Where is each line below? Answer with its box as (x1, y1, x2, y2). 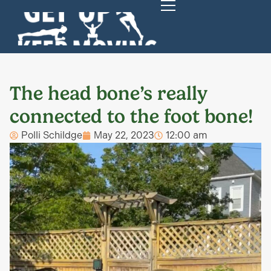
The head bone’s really (10, 82, 207, 105)
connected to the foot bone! (10, 105, 253, 128)
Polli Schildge (21, 129, 82, 142)
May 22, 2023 (94, 129, 154, 142)
